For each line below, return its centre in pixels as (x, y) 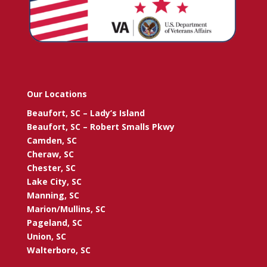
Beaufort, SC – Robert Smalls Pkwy (100, 127)
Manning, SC (53, 195)
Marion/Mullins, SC (66, 209)
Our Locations (57, 94)
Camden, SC (52, 141)
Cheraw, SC (50, 154)
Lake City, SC (54, 182)
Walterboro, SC (58, 250)
